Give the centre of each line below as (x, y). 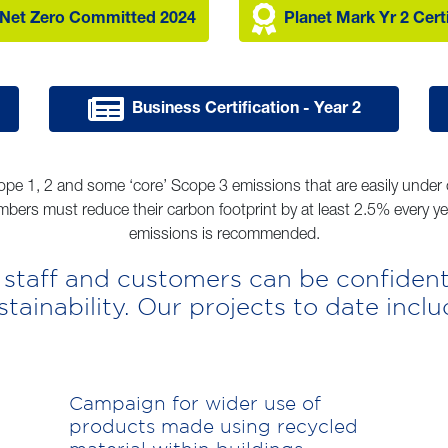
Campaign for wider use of (195, 402)
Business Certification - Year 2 (246, 109)
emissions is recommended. (224, 235)
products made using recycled (213, 425)
